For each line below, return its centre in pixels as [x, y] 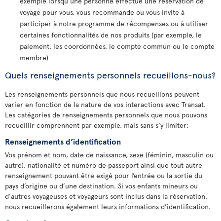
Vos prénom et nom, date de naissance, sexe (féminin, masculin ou [109, 155]
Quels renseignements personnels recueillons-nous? [110, 75]
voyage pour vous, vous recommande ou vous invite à [102, 12]
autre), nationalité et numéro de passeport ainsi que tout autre [104, 165]
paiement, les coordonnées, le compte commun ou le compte [117, 46]
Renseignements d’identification [63, 141]
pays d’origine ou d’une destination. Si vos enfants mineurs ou [101, 186]
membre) [34, 57]
